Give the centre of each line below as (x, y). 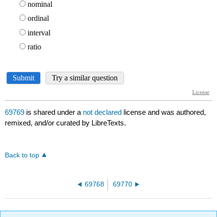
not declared (103, 112)
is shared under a (54, 112)
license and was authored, (165, 112)
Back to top (22, 155)
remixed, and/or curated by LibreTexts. (66, 123)
